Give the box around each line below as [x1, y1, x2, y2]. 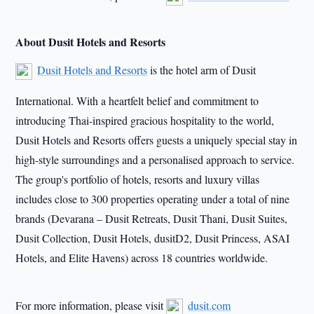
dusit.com [188, 297, 231, 313]
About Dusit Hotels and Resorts [15, 34, 166, 50]
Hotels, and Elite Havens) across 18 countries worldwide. [15, 250, 268, 265]
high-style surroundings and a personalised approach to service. [15, 152, 295, 167]
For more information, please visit [15, 297, 167, 313]
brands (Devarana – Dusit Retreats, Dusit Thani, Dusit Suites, [15, 211, 288, 226]
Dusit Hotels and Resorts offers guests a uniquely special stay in [15, 132, 298, 147]
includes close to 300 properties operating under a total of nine [15, 191, 290, 206]
